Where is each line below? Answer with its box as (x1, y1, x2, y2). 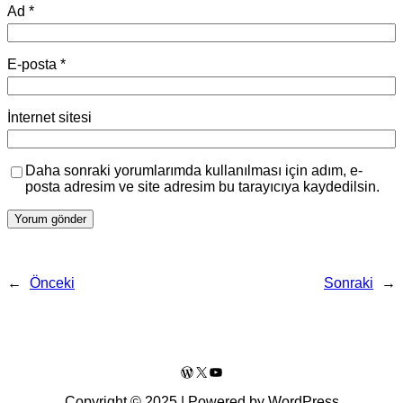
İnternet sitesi (7, 109, 92, 125)
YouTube (208, 363, 265, 379)
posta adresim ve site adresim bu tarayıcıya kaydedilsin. (25, 178, 380, 194)
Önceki (30, 274, 75, 291)
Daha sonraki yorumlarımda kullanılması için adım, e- (25, 162, 363, 178)
